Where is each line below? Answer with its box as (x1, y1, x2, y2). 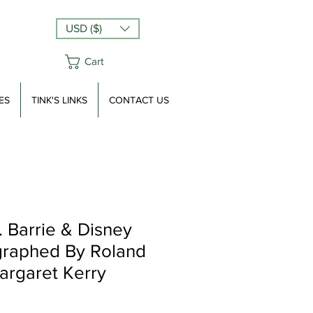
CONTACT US (108, 94, 169, 105)
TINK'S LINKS (31, 94, 87, 105)
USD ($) (66, 22, 102, 34)
